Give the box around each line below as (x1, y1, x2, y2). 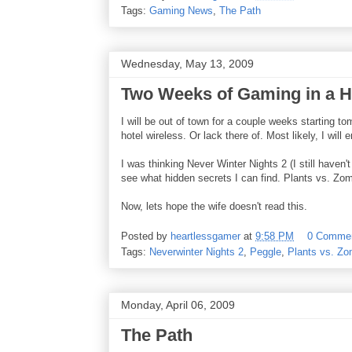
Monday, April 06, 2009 (121, 299, 235, 312)
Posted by (121, 230, 170, 243)
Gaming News (149, 4, 213, 16)
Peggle (250, 246, 281, 258)
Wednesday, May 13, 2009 (121, 57, 254, 70)
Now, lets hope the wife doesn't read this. (121, 200, 307, 212)
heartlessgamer (170, 230, 240, 243)
